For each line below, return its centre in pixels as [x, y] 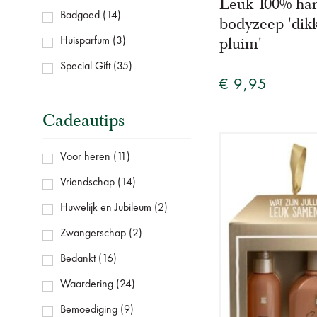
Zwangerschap [93, 234]
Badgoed [80, 16]
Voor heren [85, 157]
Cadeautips [83, 121]
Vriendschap [87, 183]
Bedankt [78, 259]
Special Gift [85, 67]
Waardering [87, 285]
